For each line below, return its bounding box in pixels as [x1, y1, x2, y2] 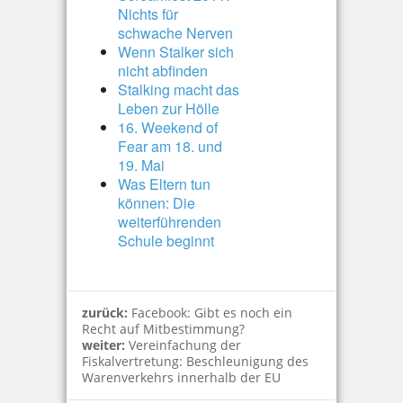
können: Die [118, 193, 195, 213]
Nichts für [118, 4, 178, 24]
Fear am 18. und [118, 136, 222, 157]
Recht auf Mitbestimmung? [82, 320, 245, 337]
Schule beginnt [118, 230, 214, 251]
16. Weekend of [118, 117, 218, 138]
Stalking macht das [118, 79, 239, 100]
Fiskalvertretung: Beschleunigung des [82, 353, 309, 370]
